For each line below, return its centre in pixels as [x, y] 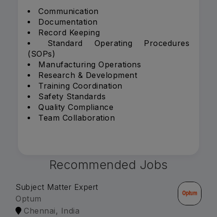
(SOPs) [41, 54]
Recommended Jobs [108, 165]
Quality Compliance [76, 107]
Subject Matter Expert [57, 187]
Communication [69, 11]
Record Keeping [69, 33]
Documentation [68, 22]
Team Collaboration [77, 118]
